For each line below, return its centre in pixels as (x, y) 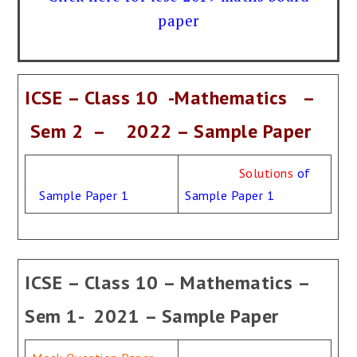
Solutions (266, 173)
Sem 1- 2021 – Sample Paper (152, 316)
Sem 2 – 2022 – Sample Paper (168, 131)
